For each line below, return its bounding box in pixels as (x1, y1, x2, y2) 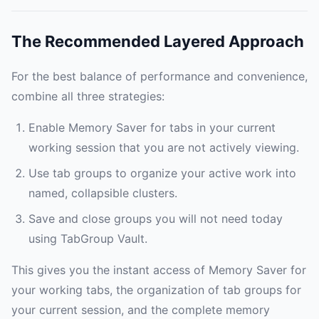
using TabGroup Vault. (28, 231, 147, 246)
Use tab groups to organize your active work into (28, 166, 296, 181)
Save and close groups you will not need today (28, 211, 283, 226)
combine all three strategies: (11, 89, 164, 104)
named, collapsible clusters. (28, 186, 177, 201)
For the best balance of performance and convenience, (11, 69, 308, 84)
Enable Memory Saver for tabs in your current (28, 120, 276, 135)
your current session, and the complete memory (11, 303, 270, 318)
